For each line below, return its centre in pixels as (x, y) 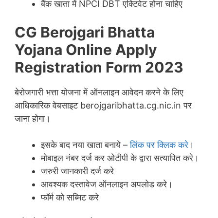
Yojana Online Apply (86, 49)
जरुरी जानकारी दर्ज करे (77, 171)
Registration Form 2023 (99, 67)
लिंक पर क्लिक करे (159, 145)
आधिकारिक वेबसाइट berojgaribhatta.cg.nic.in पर (103, 105)
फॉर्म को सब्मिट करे (70, 197)
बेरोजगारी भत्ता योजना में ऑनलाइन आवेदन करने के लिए (99, 92)
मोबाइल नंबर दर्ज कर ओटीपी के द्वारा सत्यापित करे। (120, 158)
